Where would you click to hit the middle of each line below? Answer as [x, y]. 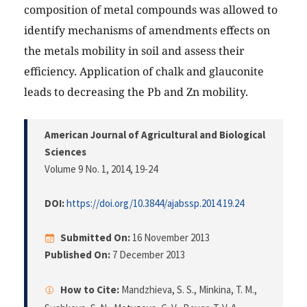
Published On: [77, 255]
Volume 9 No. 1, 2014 [87, 169]
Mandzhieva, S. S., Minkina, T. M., [188, 290]
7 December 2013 [148, 255]
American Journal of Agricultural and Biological [155, 135]
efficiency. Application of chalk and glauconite [144, 72]
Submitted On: [95, 238]
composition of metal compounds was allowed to [151, 10]
